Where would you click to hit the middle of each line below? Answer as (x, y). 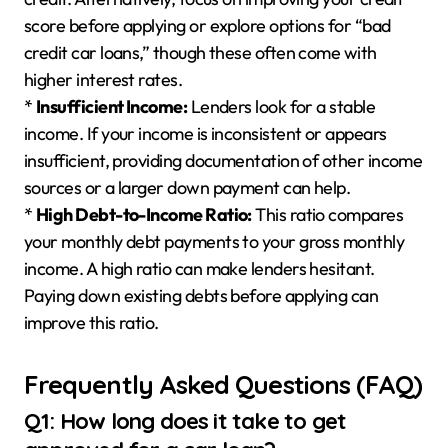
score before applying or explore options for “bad (207, 25)
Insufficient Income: (111, 106)
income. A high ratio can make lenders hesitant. (199, 268)
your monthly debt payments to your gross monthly (214, 241)
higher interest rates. (103, 79)
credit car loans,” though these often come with (200, 52)
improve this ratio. (91, 322)
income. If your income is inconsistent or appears (205, 133)
